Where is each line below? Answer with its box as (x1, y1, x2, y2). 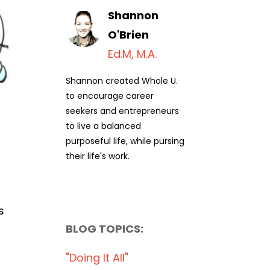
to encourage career (65, 90, 154, 102)
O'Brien (107, 27, 149, 42)
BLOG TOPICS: (65, 221, 143, 236)
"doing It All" (65, 250, 128, 265)
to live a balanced (65, 120, 141, 132)
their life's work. (65, 150, 130, 162)
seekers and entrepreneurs (65, 105, 179, 117)
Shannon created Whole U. (65, 75, 178, 87)
